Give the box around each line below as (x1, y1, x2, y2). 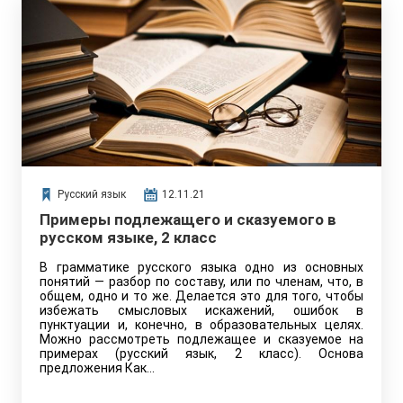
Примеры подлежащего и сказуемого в (40, 210, 336, 228)
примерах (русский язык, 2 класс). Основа (40, 346, 363, 361)
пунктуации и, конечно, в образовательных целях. (40, 318, 363, 332)
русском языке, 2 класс (40, 228, 217, 246)
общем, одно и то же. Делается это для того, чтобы (40, 289, 363, 303)
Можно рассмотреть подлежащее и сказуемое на (40, 332, 363, 346)
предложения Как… (40, 361, 155, 375)
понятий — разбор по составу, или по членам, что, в (40, 274, 363, 289)
